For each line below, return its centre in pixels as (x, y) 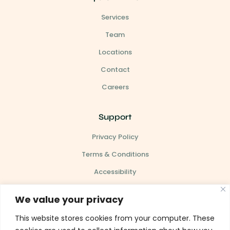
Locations (115, 52)
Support (115, 117)
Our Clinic (115, 219)
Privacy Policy (115, 137)
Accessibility (115, 172)
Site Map (115, 189)
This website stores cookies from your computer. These (115, 218)
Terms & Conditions (115, 154)
